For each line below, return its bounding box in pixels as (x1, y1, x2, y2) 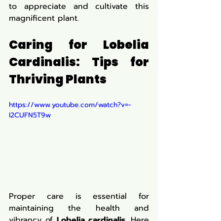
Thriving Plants (9, 71, 107, 87)
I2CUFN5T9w (9, 110, 51, 120)
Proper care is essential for (9, 190, 149, 202)
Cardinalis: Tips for (9, 54, 149, 70)
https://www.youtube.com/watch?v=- (9, 100, 131, 110)
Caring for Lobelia (9, 37, 149, 53)
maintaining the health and (9, 202, 149, 214)
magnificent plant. (9, 12, 79, 24)
